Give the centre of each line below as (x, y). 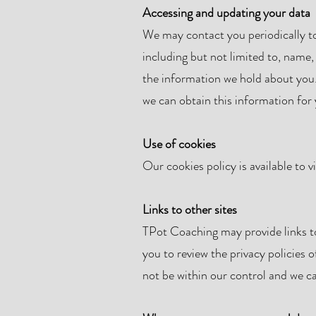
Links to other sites (190, 209)
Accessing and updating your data (226, 13)
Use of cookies (179, 144)
